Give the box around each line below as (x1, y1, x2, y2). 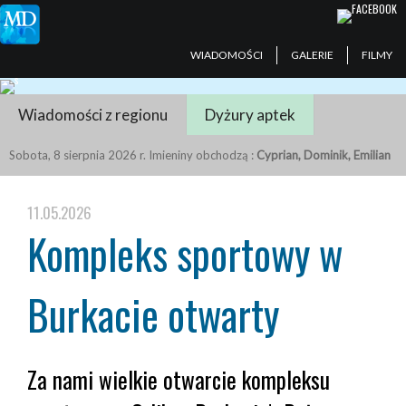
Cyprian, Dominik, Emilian (256, 147, 391, 162)
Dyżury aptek (205, 104, 295, 124)
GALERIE (290, 48, 333, 62)
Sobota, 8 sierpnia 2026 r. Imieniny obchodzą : (9, 147, 256, 162)
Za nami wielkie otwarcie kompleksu (27, 362, 330, 396)
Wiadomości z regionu (18, 104, 168, 124)
